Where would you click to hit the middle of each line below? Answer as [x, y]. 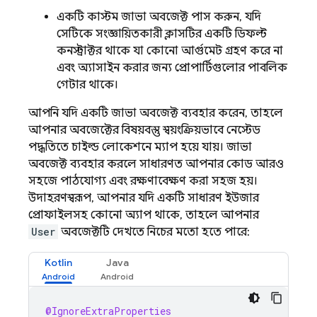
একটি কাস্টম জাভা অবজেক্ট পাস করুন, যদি [159, 17]
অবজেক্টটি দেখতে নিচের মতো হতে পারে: [154, 232]
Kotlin [58, 263]
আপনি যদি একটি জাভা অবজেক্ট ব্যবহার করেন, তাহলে [156, 113]
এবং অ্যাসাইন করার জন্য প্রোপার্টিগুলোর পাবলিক [172, 68]
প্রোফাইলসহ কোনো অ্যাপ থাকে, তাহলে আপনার [144, 215]
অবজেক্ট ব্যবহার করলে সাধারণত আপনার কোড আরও [156, 164]
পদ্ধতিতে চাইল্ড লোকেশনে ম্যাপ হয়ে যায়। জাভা [140, 147]
